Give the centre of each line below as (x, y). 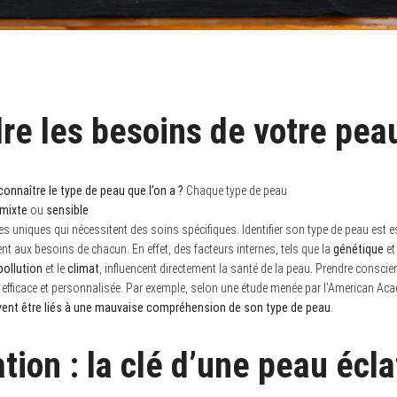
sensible (67, 210)
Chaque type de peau (235, 190)
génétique (358, 249)
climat (83, 268)
